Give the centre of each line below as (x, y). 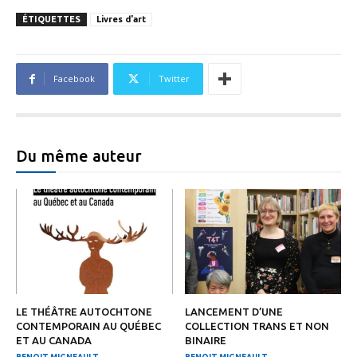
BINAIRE (205, 340)
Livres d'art (121, 20)
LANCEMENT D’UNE (233, 311)
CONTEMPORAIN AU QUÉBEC (88, 326)
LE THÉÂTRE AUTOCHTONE (84, 311)
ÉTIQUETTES (51, 20)
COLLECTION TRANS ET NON (257, 326)
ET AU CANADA (54, 340)
